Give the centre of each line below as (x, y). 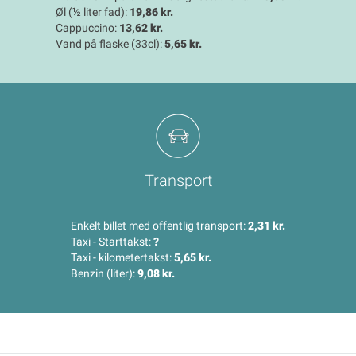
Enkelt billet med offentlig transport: (159, 226)
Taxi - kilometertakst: (122, 258)
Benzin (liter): (104, 274)
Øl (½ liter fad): (92, 12)
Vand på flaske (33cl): (110, 44)
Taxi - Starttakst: (112, 242)
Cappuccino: (87, 28)
